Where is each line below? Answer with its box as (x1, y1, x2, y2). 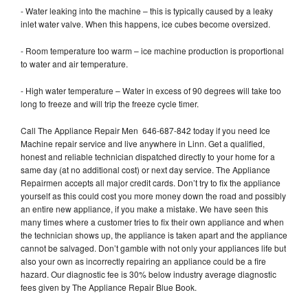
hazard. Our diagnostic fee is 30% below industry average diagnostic (21, 267, 276, 280)
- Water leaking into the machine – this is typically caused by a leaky (21, 4, 273, 16)
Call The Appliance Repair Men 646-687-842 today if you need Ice (21, 124, 270, 136)
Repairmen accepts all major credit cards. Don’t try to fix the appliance (21, 176, 280, 188)
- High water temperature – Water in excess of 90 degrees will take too (21, 84, 281, 96)
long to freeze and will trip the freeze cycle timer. (21, 97, 201, 109)
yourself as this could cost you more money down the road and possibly (21, 189, 286, 201)
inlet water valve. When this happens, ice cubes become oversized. (21, 17, 272, 30)
